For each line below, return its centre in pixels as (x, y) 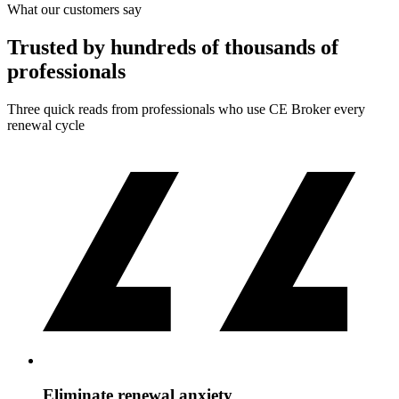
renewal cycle (46, 125)
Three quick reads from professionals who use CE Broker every (186, 109)
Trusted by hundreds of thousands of (173, 47)
